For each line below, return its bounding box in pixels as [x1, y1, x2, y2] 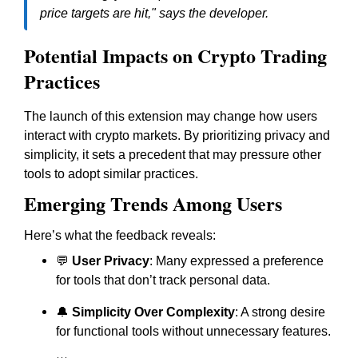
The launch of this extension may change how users [24, 109, 317, 123]
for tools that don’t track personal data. [56, 273, 270, 287]
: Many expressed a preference [149, 254, 324, 268]
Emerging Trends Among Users [24, 189, 282, 217]
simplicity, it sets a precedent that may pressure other [24, 148, 321, 161]
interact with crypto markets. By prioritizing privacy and [24, 129, 330, 142]
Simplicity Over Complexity [72, 305, 235, 319]
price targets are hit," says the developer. [40, 6, 268, 20]
